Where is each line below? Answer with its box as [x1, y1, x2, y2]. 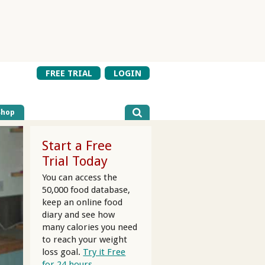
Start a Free [42, 138, 112, 154]
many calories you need [42, 221, 138, 232]
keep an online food [42, 196, 123, 208]
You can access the [42, 172, 118, 183]
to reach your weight [42, 234, 128, 245]
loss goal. [42, 246, 83, 257]
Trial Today [42, 153, 108, 169]
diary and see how [42, 209, 115, 220]
